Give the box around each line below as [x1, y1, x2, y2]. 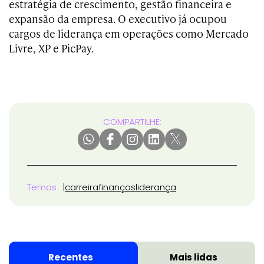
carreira [65, 180, 98, 193]
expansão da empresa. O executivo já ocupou [9, 11, 227, 26]
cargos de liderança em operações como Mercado [9, 25, 249, 41]
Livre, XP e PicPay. [9, 40, 94, 55]
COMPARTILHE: [103, 115, 161, 128]
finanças [98, 180, 136, 193]
